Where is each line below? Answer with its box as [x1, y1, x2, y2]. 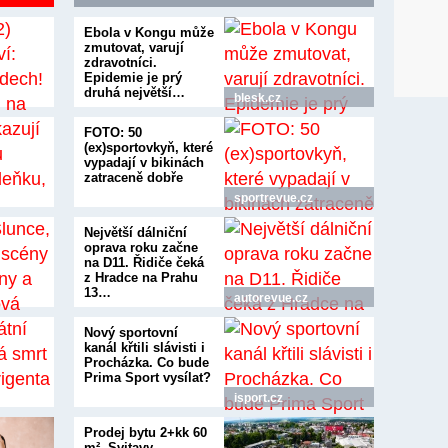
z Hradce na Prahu [84, 270, 198, 285]
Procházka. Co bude [84, 355, 209, 370]
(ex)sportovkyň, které [84, 140, 213, 155]
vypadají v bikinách [84, 155, 204, 170]
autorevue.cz [234, 291, 308, 305]
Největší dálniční [84, 225, 187, 240]
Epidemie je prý [84, 70, 182, 85]
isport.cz [234, 391, 283, 405]
